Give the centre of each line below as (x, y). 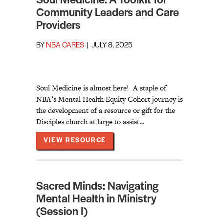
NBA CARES (65, 46)
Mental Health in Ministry (96, 200)
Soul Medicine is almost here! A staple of (101, 88)
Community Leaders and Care (108, 13)
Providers (58, 26)
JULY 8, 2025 (112, 46)
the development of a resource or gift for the (106, 110)
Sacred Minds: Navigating (97, 187)
